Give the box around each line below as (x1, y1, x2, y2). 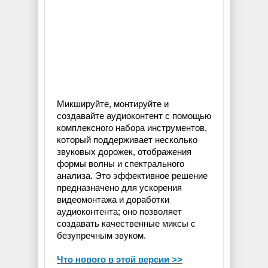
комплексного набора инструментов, (57, 123, 207, 133)
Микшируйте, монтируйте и (57, 99, 169, 109)
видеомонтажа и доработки (57, 194, 169, 205)
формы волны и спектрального (57, 159, 184, 169)
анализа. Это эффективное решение (57, 170, 208, 181)
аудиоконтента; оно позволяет (57, 206, 182, 217)
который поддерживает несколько (57, 135, 197, 145)
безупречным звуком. (57, 230, 146, 241)
